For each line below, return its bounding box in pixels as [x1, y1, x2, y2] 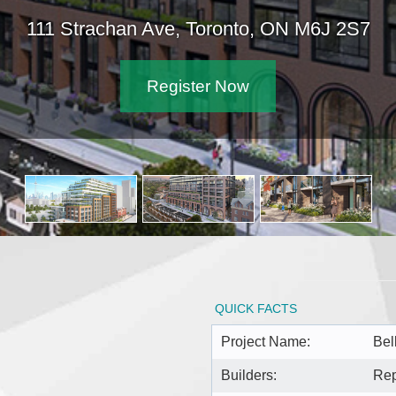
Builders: [221, 367, 277, 383]
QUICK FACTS [215, 301, 297, 316]
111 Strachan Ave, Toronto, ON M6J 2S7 [26, 17, 370, 40]
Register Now [147, 76, 249, 95]
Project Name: [221, 333, 310, 349]
